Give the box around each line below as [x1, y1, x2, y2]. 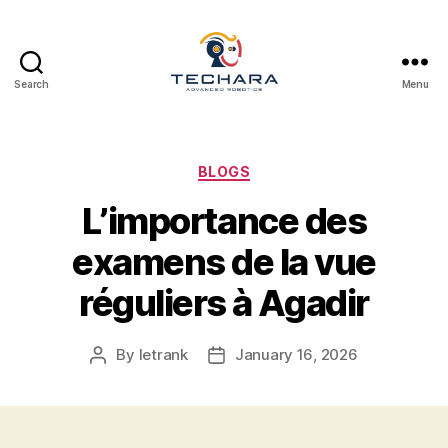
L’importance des [81, 199, 367, 244]
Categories [223, 156, 312, 178]
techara [223, 90, 288, 112]
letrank [138, 345, 188, 365]
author [97, 368, 144, 388]
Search [14, 77, 49, 90]
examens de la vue [72, 240, 376, 285]
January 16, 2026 [234, 345, 358, 365]
